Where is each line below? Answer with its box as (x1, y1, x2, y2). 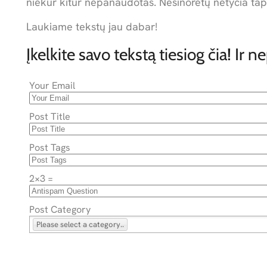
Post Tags (29, 141, 70, 154)
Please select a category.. (36, 219, 124, 229)
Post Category (29, 203, 91, 216)
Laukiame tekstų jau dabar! (26, 19, 157, 33)
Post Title (29, 110, 70, 123)
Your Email (29, 79, 75, 92)
